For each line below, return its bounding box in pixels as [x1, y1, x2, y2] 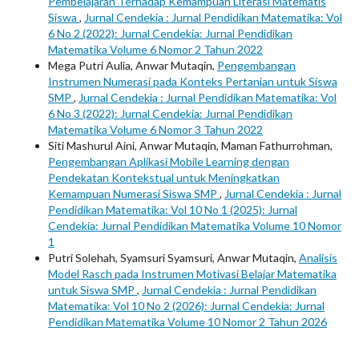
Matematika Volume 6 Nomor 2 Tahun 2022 [48, 42, 263, 57]
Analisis [299, 251, 337, 265]
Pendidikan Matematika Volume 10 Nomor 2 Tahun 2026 [48, 315, 327, 329]
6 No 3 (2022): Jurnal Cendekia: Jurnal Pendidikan [48, 107, 292, 121]
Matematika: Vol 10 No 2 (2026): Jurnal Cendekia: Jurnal [48, 299, 325, 313]
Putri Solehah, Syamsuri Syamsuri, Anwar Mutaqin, [48, 251, 299, 265]
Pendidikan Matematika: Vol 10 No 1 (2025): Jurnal [48, 203, 297, 217]
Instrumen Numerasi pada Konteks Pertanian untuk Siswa [48, 75, 337, 89]
